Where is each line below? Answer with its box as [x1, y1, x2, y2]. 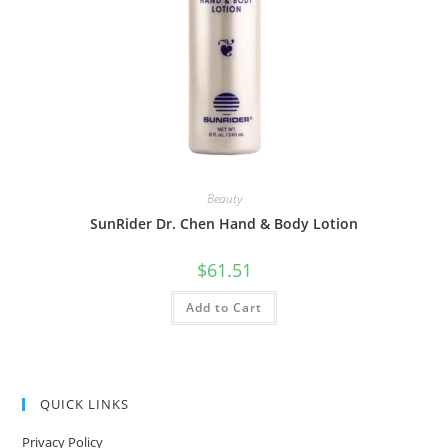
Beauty [206, 190, 242, 208]
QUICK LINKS [40, 394, 130, 413]
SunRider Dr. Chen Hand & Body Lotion [90, 214, 358, 234]
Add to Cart [186, 299, 262, 317]
